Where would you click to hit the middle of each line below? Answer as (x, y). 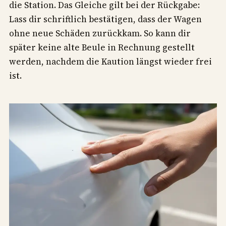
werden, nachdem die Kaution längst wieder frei (110, 62)
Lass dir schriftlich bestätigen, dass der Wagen (105, 19)
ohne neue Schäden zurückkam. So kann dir (100, 34)
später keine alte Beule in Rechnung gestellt (102, 48)
